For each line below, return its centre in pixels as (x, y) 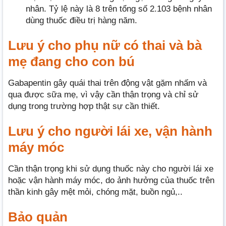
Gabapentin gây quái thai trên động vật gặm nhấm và (107, 83)
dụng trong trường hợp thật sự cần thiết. (84, 106)
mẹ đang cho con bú (71, 61)
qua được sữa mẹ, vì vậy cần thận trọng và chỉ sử (103, 94)
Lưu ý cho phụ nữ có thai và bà (105, 45)
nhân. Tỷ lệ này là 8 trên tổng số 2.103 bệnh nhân (119, 9)
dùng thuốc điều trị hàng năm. (81, 20)
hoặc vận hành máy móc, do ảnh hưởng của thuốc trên (111, 180)
